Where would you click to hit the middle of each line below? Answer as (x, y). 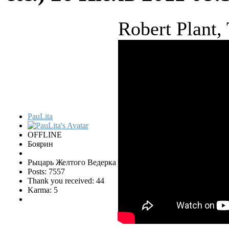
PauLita (40, 117)
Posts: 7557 (46, 172)
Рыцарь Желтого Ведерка (72, 163)
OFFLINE (45, 135)
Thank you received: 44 (66, 181)
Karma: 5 (43, 190)
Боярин (40, 144)
